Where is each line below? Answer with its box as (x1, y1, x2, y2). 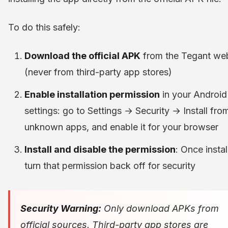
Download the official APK (24, 50, 140, 62)
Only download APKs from (101, 203, 219, 214)
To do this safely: (8, 22, 80, 33)
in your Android (160, 89, 227, 100)
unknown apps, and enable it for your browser (24, 122, 218, 133)
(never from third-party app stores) (24, 67, 172, 78)
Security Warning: (20, 203, 101, 214)
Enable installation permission (24, 89, 160, 100)
